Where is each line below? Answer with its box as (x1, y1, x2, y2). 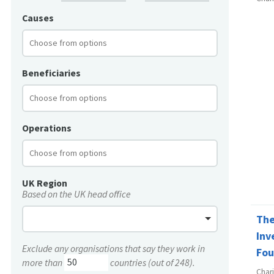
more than (22, 256, 64, 268)
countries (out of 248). (108, 256, 195, 268)
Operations (22, 122, 72, 134)
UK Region (22, 177, 67, 189)
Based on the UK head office (22, 188, 131, 200)
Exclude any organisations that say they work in (22, 242, 205, 254)
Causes (22, 12, 54, 24)
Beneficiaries (22, 67, 81, 80)
